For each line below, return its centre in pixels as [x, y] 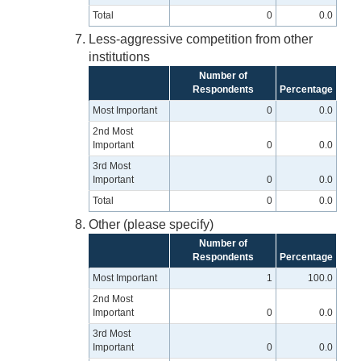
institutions [119, 57]
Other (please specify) [151, 225]
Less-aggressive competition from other [201, 39]
